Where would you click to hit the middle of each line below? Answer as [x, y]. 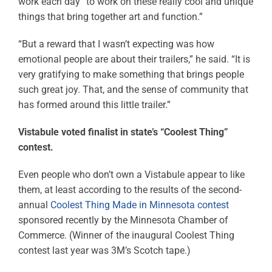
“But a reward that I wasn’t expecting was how [116, 44]
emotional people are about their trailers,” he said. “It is [134, 59]
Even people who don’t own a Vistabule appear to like [131, 175]
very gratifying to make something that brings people [131, 75]
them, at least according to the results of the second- [130, 190]
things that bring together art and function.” [110, 17]
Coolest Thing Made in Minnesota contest [139, 205]
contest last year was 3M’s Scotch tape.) [104, 251]
